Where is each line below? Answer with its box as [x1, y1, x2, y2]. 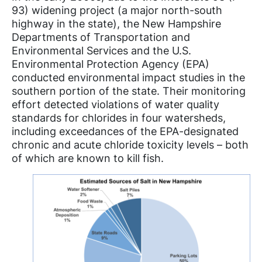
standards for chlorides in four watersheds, [12, 111, 226, 124]
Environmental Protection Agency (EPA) [12, 57, 209, 70]
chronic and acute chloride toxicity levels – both [12, 138, 249, 151]
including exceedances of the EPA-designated [12, 125, 239, 137]
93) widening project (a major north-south [12, 4, 222, 16]
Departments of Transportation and [12, 30, 190, 43]
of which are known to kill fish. [12, 151, 164, 164]
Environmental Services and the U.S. [12, 44, 191, 57]
